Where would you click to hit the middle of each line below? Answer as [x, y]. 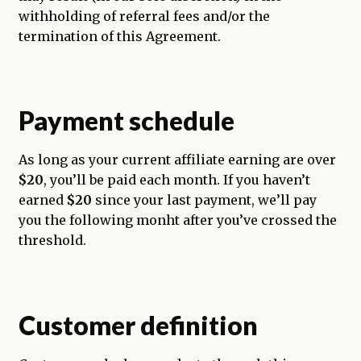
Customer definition [138, 325]
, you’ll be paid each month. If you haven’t [176, 180]
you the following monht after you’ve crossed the [177, 220]
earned [42, 200]
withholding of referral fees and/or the [144, 16]
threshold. [52, 241]
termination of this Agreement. [119, 36]
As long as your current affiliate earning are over [177, 160]
